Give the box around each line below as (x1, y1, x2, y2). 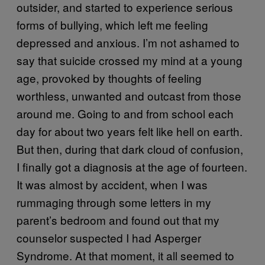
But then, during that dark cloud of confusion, (17, 140, 243, 157)
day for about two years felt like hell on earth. (17, 122, 243, 139)
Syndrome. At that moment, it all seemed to (17, 247, 234, 263)
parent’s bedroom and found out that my (17, 211, 219, 228)
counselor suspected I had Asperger (17, 229, 201, 245)
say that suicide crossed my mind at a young (17, 51, 243, 68)
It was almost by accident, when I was (17, 176, 208, 192)
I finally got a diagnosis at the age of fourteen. (17, 158, 247, 174)
